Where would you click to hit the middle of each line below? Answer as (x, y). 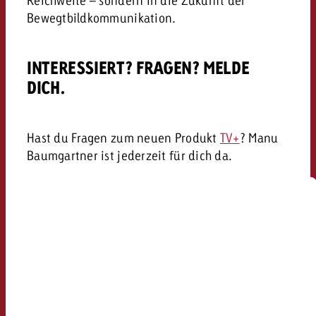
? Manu (259, 137)
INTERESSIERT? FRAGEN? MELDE (138, 68)
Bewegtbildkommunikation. (101, 17)
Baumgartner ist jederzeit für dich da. (129, 155)
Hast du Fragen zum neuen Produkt (123, 137)
